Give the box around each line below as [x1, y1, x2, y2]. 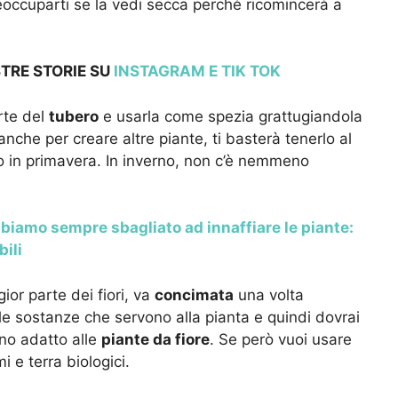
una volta [234, 285, 304, 304]
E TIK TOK [205, 62, 281, 81]
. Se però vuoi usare [210, 330, 352, 348]
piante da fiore [101, 330, 210, 348]
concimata [155, 285, 234, 304]
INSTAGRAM [110, 62, 205, 81]
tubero [49, 107, 99, 125]
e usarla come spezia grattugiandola [99, 107, 362, 125]
